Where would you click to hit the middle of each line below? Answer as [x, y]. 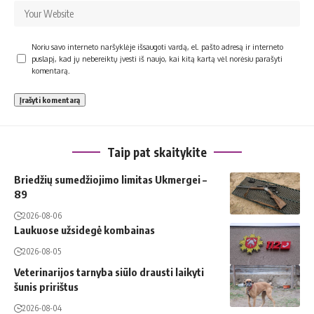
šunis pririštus [46, 286]
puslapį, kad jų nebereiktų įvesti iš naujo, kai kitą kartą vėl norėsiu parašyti [157, 58]
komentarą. [51, 70]
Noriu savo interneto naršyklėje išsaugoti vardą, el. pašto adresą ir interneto [157, 46]
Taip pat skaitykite [157, 152]
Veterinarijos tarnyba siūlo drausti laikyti [109, 272]
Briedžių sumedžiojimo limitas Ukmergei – [110, 179]
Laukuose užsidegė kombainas [84, 230]
